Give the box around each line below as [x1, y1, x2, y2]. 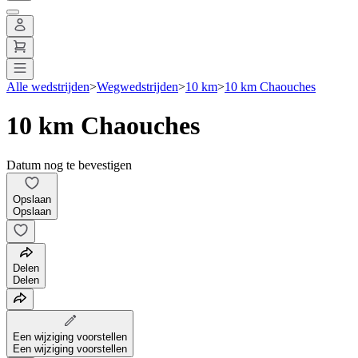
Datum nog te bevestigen [6, 157, 132, 172]
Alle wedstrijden [6, 79, 89, 93]
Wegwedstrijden [97, 79, 178, 93]
